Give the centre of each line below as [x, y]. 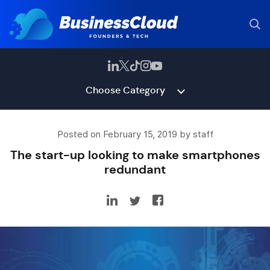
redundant [135, 169]
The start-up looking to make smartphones [135, 155]
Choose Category [125, 90]
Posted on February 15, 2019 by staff [135, 134]
